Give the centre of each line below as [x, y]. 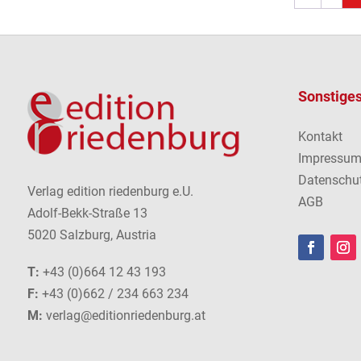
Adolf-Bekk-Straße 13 [87, 214]
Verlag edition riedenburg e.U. [110, 192]
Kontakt [321, 136]
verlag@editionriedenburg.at [125, 316]
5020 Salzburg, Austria [91, 235]
